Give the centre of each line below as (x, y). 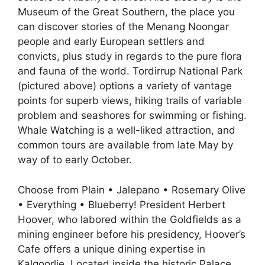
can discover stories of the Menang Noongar (123, 27)
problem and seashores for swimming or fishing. (132, 115)
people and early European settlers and (111, 41)
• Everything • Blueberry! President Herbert (122, 204)
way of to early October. (75, 160)
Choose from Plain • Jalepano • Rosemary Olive (132, 190)
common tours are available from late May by (125, 145)
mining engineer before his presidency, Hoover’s (132, 234)
